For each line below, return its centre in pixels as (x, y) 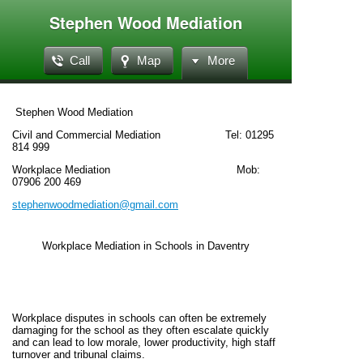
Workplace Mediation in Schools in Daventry (146, 246)
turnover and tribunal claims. (79, 354)
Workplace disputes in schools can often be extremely (139, 318)
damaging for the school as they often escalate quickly (141, 330)
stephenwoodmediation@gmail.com (95, 205)
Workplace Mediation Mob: (136, 170)
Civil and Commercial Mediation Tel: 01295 (143, 135)
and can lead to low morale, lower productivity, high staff (144, 342)
